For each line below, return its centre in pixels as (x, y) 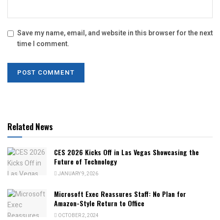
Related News (30, 126)
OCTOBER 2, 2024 (78, 215)
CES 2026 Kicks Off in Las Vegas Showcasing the (126, 152)
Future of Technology (85, 161)
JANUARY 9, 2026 (78, 174)
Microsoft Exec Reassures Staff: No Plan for (120, 193)
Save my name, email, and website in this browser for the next (115, 33)
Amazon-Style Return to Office (99, 203)
